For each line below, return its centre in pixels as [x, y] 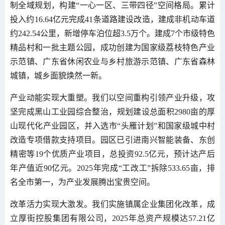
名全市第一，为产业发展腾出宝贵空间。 [82, 182]
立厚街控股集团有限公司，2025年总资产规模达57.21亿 [113, 218]
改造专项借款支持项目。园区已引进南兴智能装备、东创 [113, 140]
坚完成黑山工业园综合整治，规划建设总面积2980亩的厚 [113, 111]
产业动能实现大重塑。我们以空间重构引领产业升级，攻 [113, 97]
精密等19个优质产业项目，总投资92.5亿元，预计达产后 [113, 154]
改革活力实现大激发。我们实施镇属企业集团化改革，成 [113, 204]
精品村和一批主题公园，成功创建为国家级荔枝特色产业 [113, 47]
